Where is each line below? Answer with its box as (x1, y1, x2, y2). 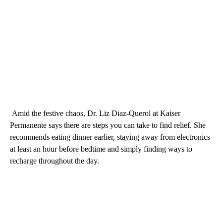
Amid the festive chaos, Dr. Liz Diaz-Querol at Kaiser (10, 109, 180, 118)
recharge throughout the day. (10, 157, 99, 166)
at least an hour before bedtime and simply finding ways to (10, 145, 192, 154)
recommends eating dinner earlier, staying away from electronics (10, 133, 210, 142)
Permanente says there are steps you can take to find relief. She (10, 121, 206, 130)
